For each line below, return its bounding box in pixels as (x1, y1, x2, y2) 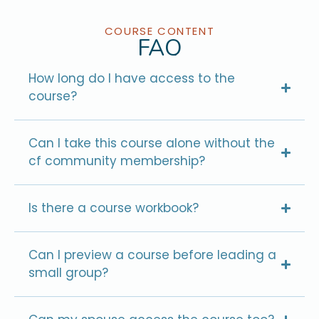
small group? (28, 264, 108, 281)
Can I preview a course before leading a (28, 246, 276, 263)
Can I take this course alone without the (28, 135, 275, 152)
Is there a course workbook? (28, 199, 199, 216)
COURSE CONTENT (104, 23, 215, 38)
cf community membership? (28, 152, 205, 169)
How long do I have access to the (28, 70, 235, 87)
